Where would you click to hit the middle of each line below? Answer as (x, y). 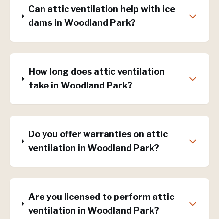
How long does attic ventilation (97, 72)
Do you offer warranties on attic (98, 134)
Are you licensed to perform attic (101, 197)
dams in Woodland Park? (82, 23)
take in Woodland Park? (80, 85)
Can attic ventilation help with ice (102, 9)
